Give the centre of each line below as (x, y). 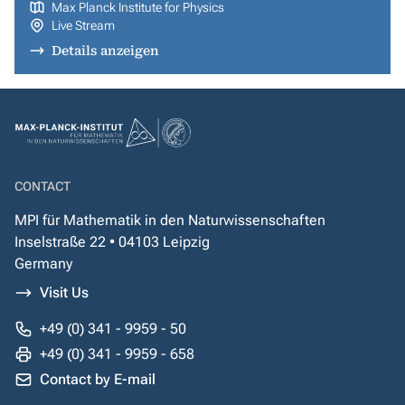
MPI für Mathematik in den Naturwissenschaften (170, 220)
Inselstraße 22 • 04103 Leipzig (112, 242)
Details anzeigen (105, 51)
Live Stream (83, 25)
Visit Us (64, 292)
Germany (43, 264)
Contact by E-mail (98, 379)
